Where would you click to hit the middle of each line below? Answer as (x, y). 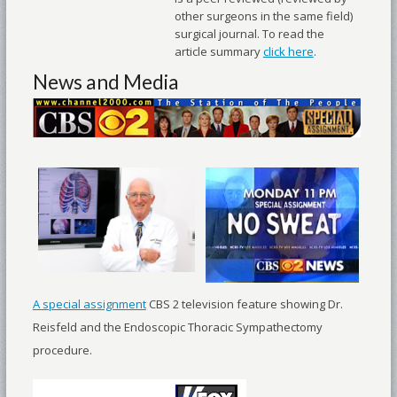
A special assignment (89, 304)
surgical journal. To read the (249, 34)
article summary (218, 52)
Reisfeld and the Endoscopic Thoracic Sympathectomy (177, 327)
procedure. (62, 350)
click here (288, 52)
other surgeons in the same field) (263, 16)
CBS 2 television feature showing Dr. (244, 304)
